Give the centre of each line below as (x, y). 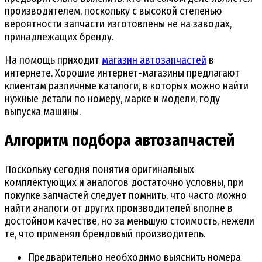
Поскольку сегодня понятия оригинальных (99, 169)
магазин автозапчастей (154, 60)
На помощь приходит (53, 60)
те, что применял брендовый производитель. (105, 234)
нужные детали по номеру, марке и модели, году (112, 99)
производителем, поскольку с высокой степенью (113, 11)
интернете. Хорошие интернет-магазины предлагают (122, 73)
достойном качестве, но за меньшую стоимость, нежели (130, 221)
